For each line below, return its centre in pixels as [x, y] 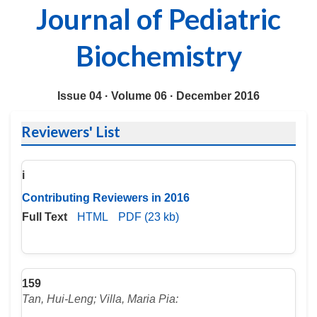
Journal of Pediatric [158, 19]
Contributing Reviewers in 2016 [106, 198]
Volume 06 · [142, 96]
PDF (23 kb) [149, 217]
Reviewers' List [71, 131]
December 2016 [218, 96]
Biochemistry [158, 56]
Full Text [45, 217]
